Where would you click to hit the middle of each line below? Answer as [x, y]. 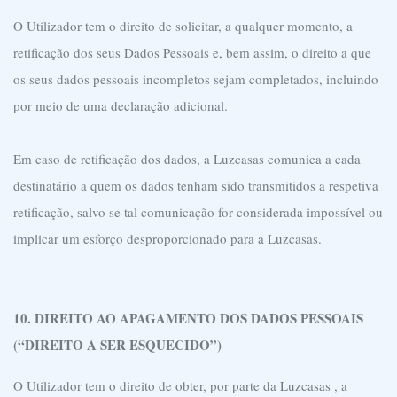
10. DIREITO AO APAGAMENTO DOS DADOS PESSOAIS [188, 318]
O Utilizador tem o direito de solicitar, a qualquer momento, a [183, 26]
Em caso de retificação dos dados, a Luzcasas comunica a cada [187, 159]
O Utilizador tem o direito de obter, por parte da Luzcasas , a [180, 385]
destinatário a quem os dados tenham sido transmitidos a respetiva [196, 185]
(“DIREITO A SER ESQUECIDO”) [117, 345]
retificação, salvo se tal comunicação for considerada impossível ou [198, 212]
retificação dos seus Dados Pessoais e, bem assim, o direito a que [192, 52]
